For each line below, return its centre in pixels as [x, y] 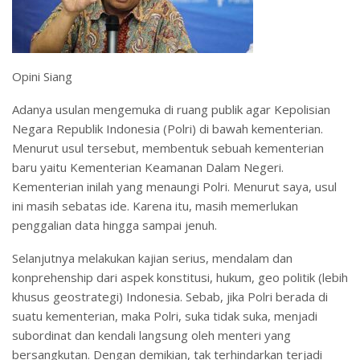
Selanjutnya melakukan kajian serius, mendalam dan [152, 258]
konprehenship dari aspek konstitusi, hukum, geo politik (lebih [180, 277]
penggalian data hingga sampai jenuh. [115, 225]
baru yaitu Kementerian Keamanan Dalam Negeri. [148, 167]
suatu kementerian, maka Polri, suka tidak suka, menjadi [165, 315]
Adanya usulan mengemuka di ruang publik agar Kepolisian [171, 109]
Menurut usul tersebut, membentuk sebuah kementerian [168, 147]
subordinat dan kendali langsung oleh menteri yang [151, 335]
